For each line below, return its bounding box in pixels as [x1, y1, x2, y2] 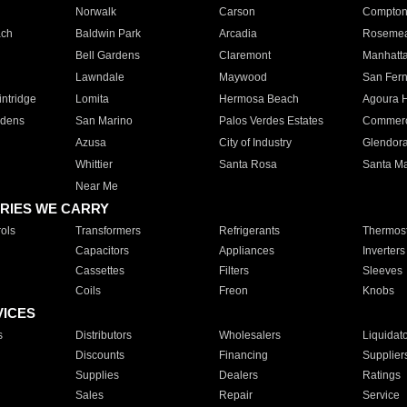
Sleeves [362, 264, 402, 277]
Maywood [218, 71, 267, 84]
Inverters [362, 244, 405, 257]
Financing [218, 349, 268, 362]
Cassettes [74, 264, 124, 277]
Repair [218, 389, 253, 402]
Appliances [218, 244, 274, 257]
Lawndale [74, 71, 124, 84]
